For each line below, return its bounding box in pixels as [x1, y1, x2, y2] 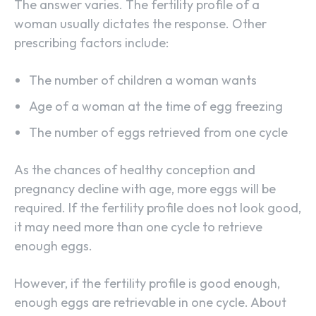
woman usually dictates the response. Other [14, 16, 267, 32]
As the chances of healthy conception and [14, 162, 255, 178]
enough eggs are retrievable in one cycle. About [14, 294, 286, 311]
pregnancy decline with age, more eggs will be [14, 181, 276, 197]
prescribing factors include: [14, 35, 169, 51]
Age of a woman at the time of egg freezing [29, 98, 283, 115]
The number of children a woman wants [29, 72, 257, 89]
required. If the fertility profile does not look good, [14, 200, 301, 217]
